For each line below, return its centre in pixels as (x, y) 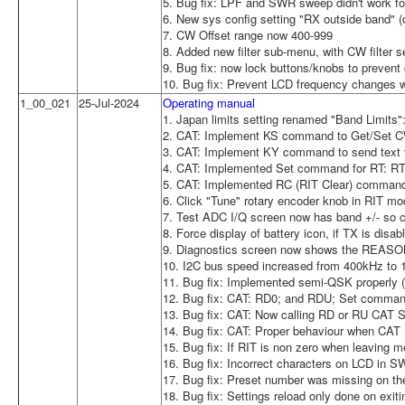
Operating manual (209, 102)
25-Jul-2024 (109, 102)
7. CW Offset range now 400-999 (248, 34)
